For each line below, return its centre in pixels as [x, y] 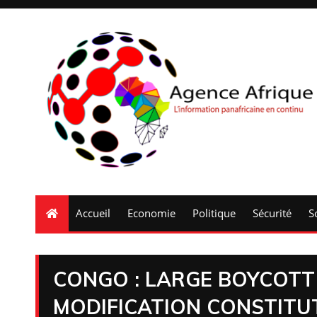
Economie [151, 213]
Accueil [93, 213]
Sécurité [272, 213]
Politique [214, 213]
